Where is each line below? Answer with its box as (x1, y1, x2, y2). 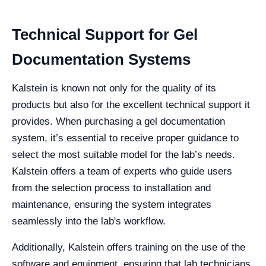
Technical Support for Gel (12, 26, 198, 43)
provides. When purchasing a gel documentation (12, 116, 225, 127)
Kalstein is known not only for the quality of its (12, 83, 216, 94)
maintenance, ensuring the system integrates (12, 199, 211, 210)
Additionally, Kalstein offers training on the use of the (12, 242, 245, 253)
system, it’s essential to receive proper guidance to (12, 132, 239, 144)
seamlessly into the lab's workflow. (12, 216, 166, 227)
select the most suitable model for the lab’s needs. (12, 149, 235, 160)
